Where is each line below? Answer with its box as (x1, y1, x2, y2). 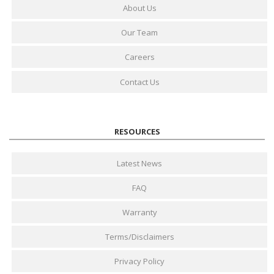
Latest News (117, 157, 163, 169)
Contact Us (119, 76, 160, 87)
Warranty (122, 206, 157, 218)
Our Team (121, 27, 158, 39)
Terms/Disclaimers (105, 231, 174, 243)
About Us (122, 2, 157, 13)
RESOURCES (114, 125, 160, 137)
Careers (124, 51, 155, 63)
